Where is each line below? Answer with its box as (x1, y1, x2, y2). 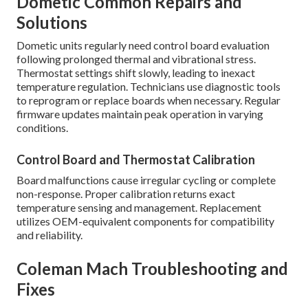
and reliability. (16, 228, 82, 241)
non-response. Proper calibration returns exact (16, 186, 235, 200)
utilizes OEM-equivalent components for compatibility (16, 214, 274, 228)
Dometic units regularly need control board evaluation (16, 38, 269, 52)
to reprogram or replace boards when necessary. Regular (16, 93, 280, 107)
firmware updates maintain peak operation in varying (16, 107, 263, 120)
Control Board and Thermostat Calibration (16, 151, 255, 167)
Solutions (16, 12, 87, 32)
